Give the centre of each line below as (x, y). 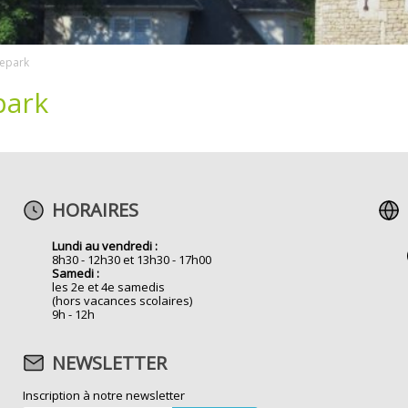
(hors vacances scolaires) (122, 300)
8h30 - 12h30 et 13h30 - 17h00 (132, 259)
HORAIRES (96, 209)
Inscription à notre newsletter (104, 395)
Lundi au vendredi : (105, 245)
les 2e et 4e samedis (109, 286)
